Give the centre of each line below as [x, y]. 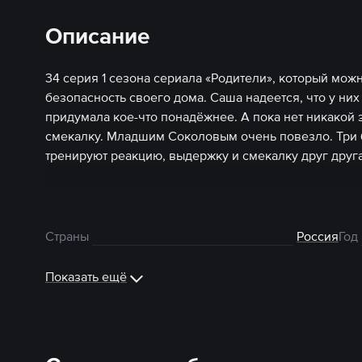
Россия [318, 236]
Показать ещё [86, 276]
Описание [97, 36]
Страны [67, 236]
